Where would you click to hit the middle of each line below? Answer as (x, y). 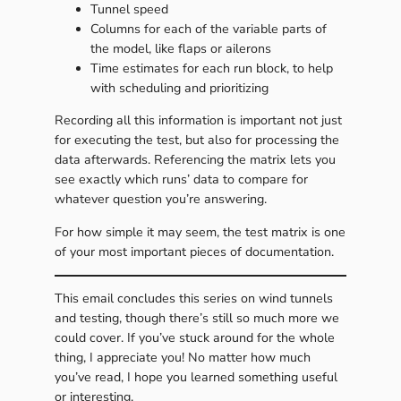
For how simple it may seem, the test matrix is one (200, 232)
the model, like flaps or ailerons (180, 49)
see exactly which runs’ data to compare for (181, 180)
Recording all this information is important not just (198, 121)
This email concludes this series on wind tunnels (193, 299)
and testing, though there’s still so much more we (196, 319)
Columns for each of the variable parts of (208, 30)
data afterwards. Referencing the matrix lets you (195, 160)
